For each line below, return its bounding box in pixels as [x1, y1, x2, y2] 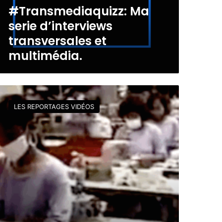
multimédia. [8, 48, 82, 64]
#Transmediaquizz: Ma [8, 3, 149, 20]
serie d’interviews [8, 18, 112, 35]
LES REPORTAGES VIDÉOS [13, 102, 94, 111]
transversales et [8, 33, 107, 50]
